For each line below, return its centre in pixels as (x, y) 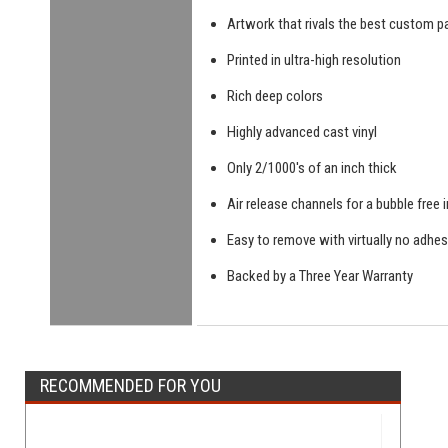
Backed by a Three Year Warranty (320, 275)
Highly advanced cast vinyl (302, 131)
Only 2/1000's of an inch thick (312, 167)
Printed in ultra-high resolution (314, 59)
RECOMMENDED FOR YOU (130, 385)
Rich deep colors (275, 95)
